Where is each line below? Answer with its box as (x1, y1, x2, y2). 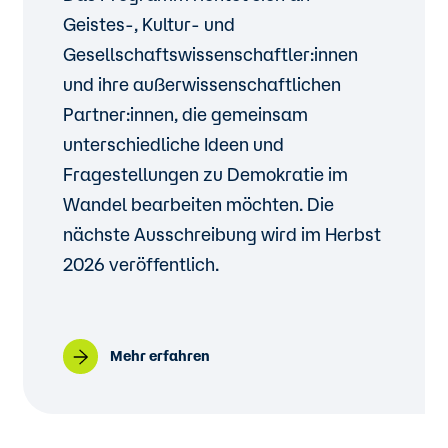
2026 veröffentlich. (63, 254, 220, 274)
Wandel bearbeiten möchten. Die (63, 194, 335, 214)
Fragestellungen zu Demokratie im (63, 164, 349, 184)
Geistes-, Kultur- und (63, 14, 236, 34)
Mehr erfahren (110, 348, 211, 364)
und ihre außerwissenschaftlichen (63, 74, 342, 94)
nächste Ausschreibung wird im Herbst (63, 224, 382, 244)
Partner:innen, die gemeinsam (63, 104, 309, 124)
